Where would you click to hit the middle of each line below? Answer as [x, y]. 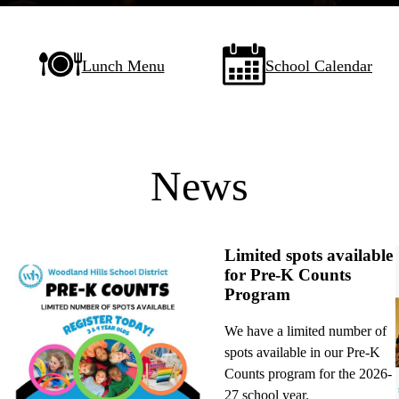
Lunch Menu [123, 65]
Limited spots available [309, 255]
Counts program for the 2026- [308, 374]
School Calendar [319, 65]
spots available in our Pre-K [302, 353]
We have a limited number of [305, 331]
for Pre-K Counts [288, 274]
